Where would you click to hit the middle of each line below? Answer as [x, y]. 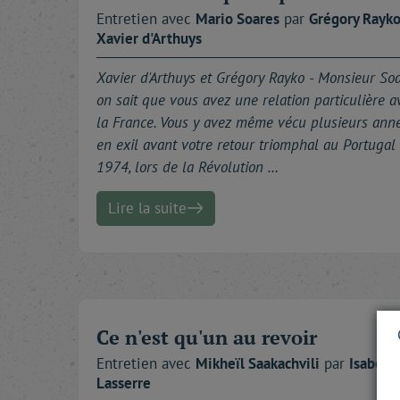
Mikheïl [222, 363]
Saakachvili [284, 363]
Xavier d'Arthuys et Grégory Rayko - [207, 77]
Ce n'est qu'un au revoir [207, 337]
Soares [258, 18]
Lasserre [124, 383]
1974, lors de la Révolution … [187, 167]
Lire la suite [147, 208]
